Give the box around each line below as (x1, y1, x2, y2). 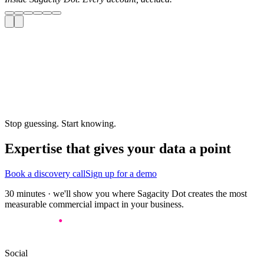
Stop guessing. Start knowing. (5, 118, 116, 129)
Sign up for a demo (85, 168, 157, 179)
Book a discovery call (5, 168, 85, 179)
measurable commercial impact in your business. (5, 199, 184, 209)
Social (5, 247, 28, 258)
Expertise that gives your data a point (5, 140, 231, 156)
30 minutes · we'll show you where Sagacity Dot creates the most (5, 188, 247, 199)
